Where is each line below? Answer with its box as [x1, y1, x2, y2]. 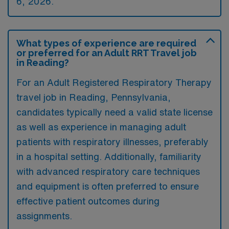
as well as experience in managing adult [16, 122, 186, 131]
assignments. [16, 211, 72, 220]
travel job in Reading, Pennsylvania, [16, 93, 171, 102]
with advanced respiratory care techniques [16, 167, 200, 176]
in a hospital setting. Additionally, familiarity [16, 152, 201, 161]
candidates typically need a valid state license [16, 107, 213, 117]
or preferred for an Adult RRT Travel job [16, 48, 197, 58]
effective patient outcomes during [16, 196, 159, 205]
